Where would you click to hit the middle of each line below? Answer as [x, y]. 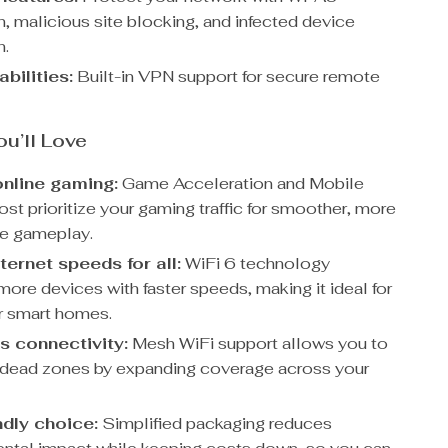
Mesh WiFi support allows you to [258, 343]
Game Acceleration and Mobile [241, 183]
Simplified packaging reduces [215, 423]
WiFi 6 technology [256, 263]
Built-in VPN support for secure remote [227, 76]
